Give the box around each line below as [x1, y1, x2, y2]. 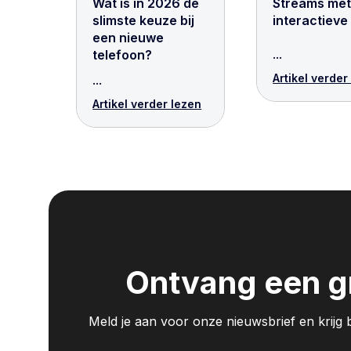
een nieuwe [92, 30, 165, 45]
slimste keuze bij [92, 13, 195, 28]
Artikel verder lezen [92, 97, 202, 110]
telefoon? [92, 47, 153, 63]
